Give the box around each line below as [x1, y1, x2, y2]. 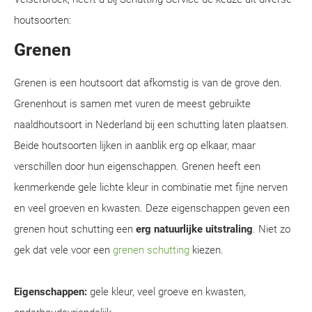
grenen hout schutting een [14, 223, 136, 235]
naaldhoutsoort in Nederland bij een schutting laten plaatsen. [14, 118, 289, 131]
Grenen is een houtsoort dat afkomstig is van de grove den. [14, 77, 282, 89]
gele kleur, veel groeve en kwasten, [87, 286, 246, 298]
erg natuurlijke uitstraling [136, 223, 253, 235]
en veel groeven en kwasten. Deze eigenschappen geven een [14, 202, 290, 214]
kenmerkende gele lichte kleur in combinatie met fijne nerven [14, 181, 288, 194]
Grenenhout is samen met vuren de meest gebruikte [14, 97, 251, 110]
